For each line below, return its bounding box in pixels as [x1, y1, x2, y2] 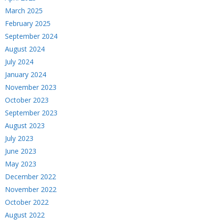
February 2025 [5, 19, 51, 28]
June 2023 [5, 146, 36, 156]
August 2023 [5, 121, 45, 130]
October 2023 [5, 95, 49, 105]
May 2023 [5, 159, 36, 168]
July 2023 [5, 134, 33, 143]
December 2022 [5, 172, 56, 181]
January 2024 [5, 70, 46, 79]
